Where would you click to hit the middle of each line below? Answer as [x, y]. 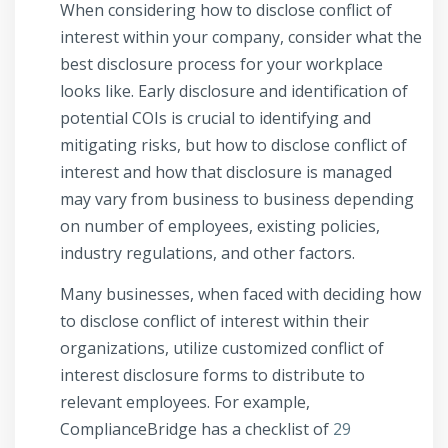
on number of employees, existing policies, [220, 226]
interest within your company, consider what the [241, 37]
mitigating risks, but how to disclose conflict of [233, 145]
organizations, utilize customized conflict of [222, 348]
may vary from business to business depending [237, 199]
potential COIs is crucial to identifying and [215, 118]
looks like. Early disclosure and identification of [234, 91]
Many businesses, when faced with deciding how [240, 294]
